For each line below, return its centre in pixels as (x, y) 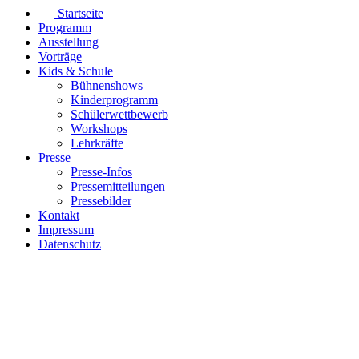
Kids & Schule (76, 71)
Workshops (99, 128)
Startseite (81, 13)
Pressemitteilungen (118, 186)
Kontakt (59, 215)
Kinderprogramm (114, 99)
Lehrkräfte (97, 143)
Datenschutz (70, 244)
